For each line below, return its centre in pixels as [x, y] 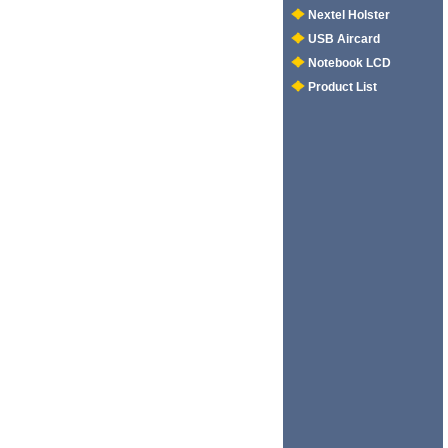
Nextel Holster [349, 15]
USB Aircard [344, 39]
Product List [342, 87]
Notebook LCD [349, 63]
